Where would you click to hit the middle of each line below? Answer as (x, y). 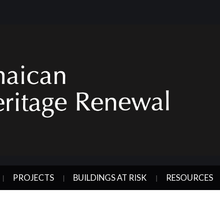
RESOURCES (190, 177)
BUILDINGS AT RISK (110, 177)
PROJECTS (33, 177)
